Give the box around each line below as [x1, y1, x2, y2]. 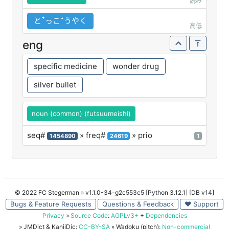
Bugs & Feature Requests [10, 199, 91, 208]
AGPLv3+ [110, 211, 139, 219]
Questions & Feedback [102, 199, 174, 208]
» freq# [78, 130, 107, 140]
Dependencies [145, 211, 187, 219]
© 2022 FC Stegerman [15, 188, 79, 196]
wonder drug [112, 61, 159, 71]
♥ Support [185, 199, 219, 208]
